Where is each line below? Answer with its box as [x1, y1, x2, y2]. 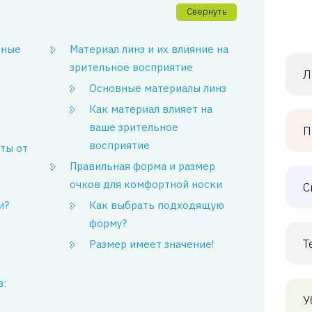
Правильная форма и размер [70, 159, 216, 173]
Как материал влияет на [89, 102, 213, 116]
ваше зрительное [89, 120, 179, 134]
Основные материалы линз [89, 81, 227, 95]
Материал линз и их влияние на [70, 42, 229, 56]
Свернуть [187, 6, 227, 17]
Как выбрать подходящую [89, 198, 225, 212]
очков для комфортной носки [70, 178, 223, 191]
